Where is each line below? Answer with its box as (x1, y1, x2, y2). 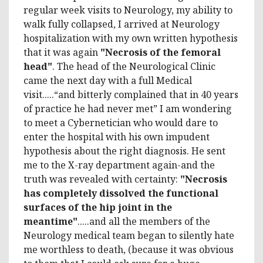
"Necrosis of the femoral (100, 45, 221, 59)
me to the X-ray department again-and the (23, 158, 215, 171)
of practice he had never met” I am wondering (23, 102, 232, 115)
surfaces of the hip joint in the (23, 200, 172, 214)
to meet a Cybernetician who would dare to (23, 116, 218, 129)
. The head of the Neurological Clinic (52, 59, 215, 73)
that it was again (23, 45, 100, 59)
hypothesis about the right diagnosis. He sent (23, 144, 225, 157)
